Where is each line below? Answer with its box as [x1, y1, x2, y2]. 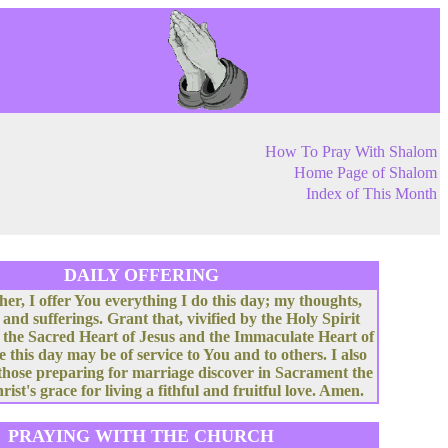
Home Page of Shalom [294, 164, 437, 181]
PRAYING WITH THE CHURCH [8, 426, 274, 446]
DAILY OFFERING [63, 265, 219, 285]
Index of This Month [306, 185, 437, 202]
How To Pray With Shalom [265, 143, 437, 160]
